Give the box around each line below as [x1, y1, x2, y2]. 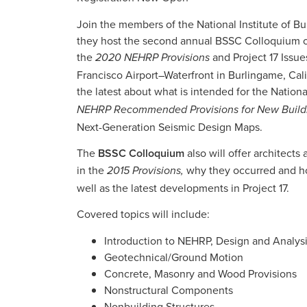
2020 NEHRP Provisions [95, 51, 210, 64]
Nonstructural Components [104, 282, 233, 297]
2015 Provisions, [107, 164, 186, 178]
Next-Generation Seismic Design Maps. [77, 119, 262, 134]
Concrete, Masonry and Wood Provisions [104, 265, 297, 281]
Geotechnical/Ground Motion [104, 249, 243, 265]
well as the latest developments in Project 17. [77, 180, 289, 196]
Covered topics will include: [77, 206, 210, 222]
